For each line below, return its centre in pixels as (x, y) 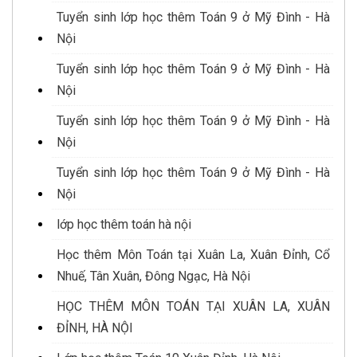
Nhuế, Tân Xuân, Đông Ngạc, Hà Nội (153, 277)
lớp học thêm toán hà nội (124, 225)
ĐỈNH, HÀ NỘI (95, 328)
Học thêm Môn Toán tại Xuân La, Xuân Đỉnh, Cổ (193, 255)
